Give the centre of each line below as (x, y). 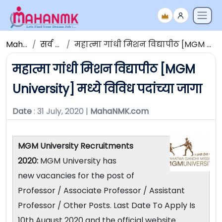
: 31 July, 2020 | (61, 111)
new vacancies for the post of (76, 176)
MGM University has (77, 161)
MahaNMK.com (119, 111)
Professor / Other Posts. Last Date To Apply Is (107, 206)
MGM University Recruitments (76, 146)
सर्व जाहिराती (48, 45)
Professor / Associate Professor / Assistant (101, 191)
